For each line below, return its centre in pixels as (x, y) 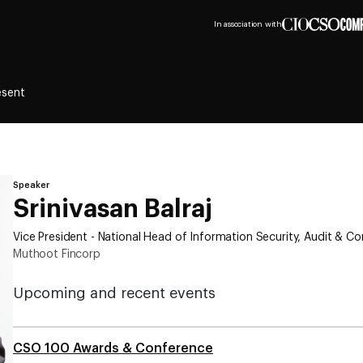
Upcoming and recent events (114, 293)
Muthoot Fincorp (57, 254)
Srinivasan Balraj (113, 209)
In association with (248, 24)
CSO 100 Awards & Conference (113, 348)
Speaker (31, 185)
